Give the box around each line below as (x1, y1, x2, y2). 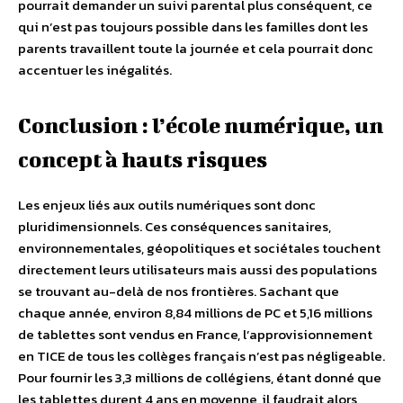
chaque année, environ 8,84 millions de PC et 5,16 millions (18, 302, 372, 323)
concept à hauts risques (18, 147, 267, 172)
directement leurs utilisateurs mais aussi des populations (18, 259, 377, 280)
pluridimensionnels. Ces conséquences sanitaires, (18, 216, 331, 237)
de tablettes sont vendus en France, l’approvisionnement (18, 324, 372, 345)
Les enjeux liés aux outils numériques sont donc (18, 194, 316, 215)
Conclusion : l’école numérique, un (18, 112, 383, 138)
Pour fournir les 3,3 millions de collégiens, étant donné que (18, 367, 381, 388)
